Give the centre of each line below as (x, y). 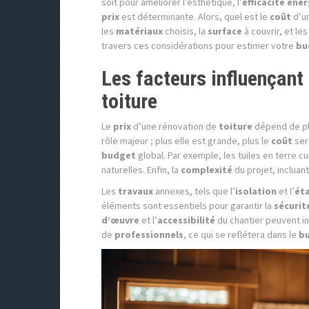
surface (225, 31)
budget (119, 155)
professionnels (149, 235)
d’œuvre (120, 220)
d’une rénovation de (175, 126)
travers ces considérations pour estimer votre (199, 46)
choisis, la (185, 31)
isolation (256, 191)
